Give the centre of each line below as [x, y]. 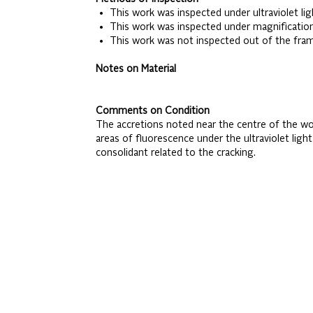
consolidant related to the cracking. [175, 153]
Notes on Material [136, 69]
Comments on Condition [152, 111]
